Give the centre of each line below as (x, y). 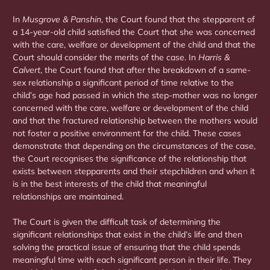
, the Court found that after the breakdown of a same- (146, 70)
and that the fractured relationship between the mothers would (135, 121)
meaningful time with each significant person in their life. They (132, 260)
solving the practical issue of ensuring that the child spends (127, 247)
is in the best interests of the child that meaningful (110, 184)
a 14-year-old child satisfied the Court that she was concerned (134, 32)
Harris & (214, 58)
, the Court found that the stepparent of (178, 20)
